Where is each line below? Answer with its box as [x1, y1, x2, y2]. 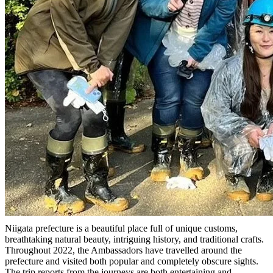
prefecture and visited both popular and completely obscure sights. [5, 256, 258, 267]
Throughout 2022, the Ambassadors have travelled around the [5, 245, 242, 256]
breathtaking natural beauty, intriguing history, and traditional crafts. [5, 234, 264, 245]
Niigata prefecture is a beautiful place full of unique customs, [5, 223, 238, 234]
